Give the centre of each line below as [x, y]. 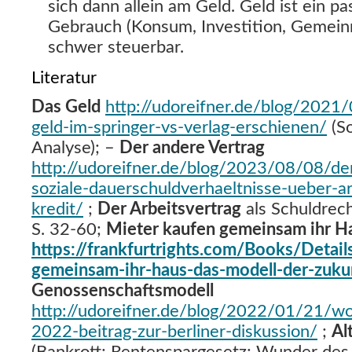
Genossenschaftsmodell [123, 291]
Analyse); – [75, 148]
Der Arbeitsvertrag [169, 209]
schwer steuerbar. [116, 47]
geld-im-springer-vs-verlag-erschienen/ [179, 127]
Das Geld [66, 107]
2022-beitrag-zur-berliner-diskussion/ [174, 332]
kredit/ [57, 209]
